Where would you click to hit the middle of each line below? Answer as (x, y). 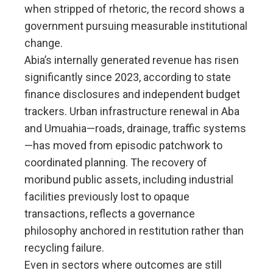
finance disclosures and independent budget (132, 94)
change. (44, 43)
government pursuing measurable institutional (136, 26)
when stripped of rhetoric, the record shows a (134, 9)
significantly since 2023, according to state (128, 77)
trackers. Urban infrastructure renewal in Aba (132, 111)
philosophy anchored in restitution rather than (134, 230)
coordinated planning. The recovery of (116, 162)
